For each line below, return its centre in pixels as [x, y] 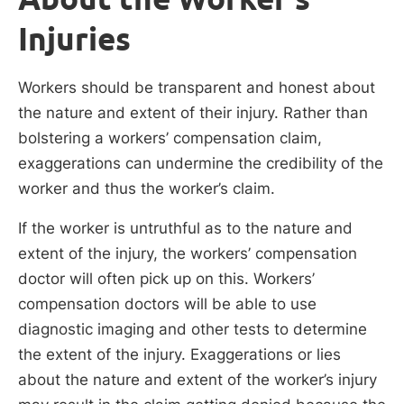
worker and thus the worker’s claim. [147, 189]
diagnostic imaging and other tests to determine [193, 329]
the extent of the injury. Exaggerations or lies [179, 354]
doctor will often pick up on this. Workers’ [166, 278]
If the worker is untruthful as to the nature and [185, 228]
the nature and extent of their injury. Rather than [193, 113]
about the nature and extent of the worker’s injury [197, 379]
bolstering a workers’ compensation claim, [170, 138]
